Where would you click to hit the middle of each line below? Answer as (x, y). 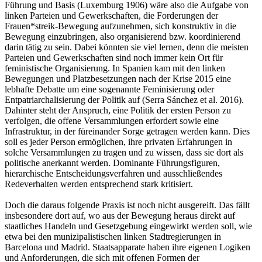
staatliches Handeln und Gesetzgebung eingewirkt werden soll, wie (128, 226)
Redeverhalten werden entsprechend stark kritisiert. (100, 184)
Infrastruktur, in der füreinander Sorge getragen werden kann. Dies (127, 131)
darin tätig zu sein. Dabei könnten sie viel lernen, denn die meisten (127, 47)
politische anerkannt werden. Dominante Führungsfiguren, (112, 163)
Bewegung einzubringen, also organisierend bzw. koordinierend (123, 36)
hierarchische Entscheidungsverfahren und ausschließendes (113, 173)
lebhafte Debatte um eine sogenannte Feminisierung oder (109, 89)
